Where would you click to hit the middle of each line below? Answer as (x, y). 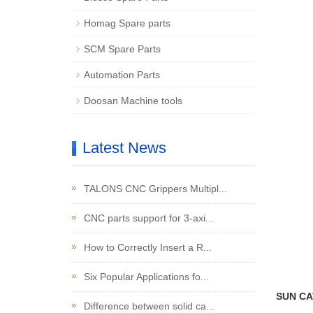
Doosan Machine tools (133, 101)
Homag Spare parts (127, 23)
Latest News (124, 148)
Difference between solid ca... (148, 306)
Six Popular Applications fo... (145, 277)
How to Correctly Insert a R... (146, 247)
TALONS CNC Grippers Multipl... (154, 189)
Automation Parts (122, 75)
